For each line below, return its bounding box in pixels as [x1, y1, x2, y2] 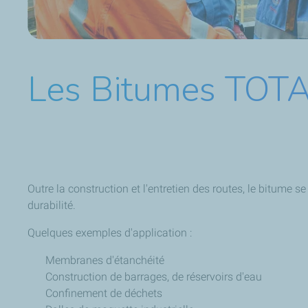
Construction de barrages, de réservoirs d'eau [45, 270, 262, 284]
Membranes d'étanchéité [45, 254, 164, 267]
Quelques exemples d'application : [27, 226, 192, 240]
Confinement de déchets [45, 287, 162, 300]
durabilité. [27, 199, 76, 212]
